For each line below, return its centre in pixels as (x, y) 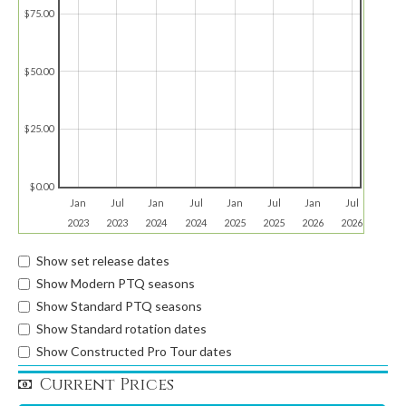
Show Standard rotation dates (121, 329)
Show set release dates (103, 261)
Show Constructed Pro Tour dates (134, 351)
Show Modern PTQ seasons (116, 283)
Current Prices (107, 385)
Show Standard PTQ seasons (119, 306)
